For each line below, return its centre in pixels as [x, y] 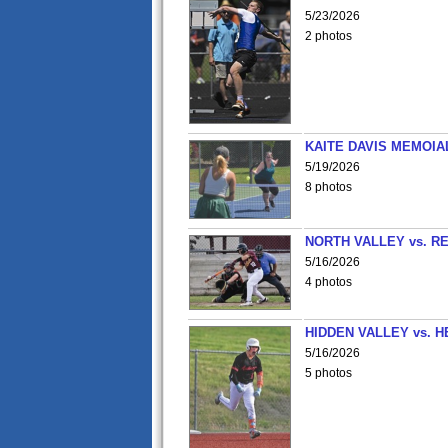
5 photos [328, 373]
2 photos [328, 36]
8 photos [328, 187]
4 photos [328, 282]
